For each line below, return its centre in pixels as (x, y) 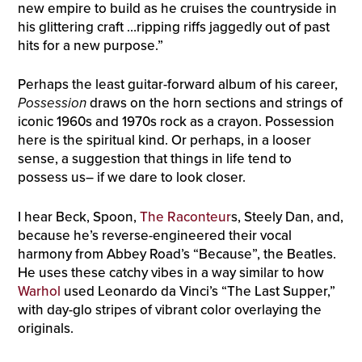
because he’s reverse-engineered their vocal (154, 235)
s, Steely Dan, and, (287, 217)
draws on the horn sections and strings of (214, 103)
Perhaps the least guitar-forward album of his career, (177, 85)
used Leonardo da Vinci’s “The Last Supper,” (198, 291)
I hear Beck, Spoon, (78, 217)
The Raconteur (185, 217)
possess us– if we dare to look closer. (131, 178)
